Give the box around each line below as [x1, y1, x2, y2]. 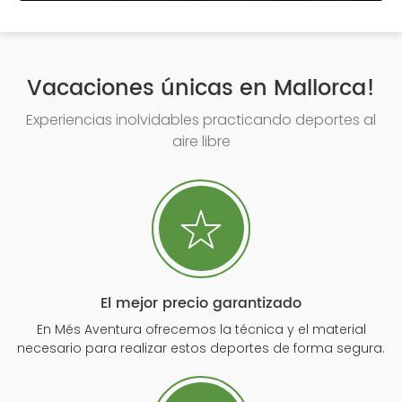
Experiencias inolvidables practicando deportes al [26, 109, 376, 131]
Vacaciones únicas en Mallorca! [27, 71, 375, 108]
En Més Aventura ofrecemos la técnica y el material [36, 320, 366, 339]
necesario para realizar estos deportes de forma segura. [17, 339, 385, 358]
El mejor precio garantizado [100, 292, 301, 316]
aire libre [171, 131, 231, 153]
